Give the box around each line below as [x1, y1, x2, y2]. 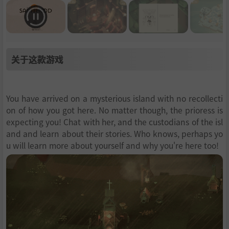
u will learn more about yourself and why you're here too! [6, 140, 219, 151]
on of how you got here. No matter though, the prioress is [6, 104, 223, 116]
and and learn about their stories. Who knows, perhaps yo [6, 128, 223, 140]
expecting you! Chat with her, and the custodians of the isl [6, 116, 223, 128]
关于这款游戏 [11, 53, 63, 66]
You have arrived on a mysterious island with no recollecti [6, 93, 223, 104]
